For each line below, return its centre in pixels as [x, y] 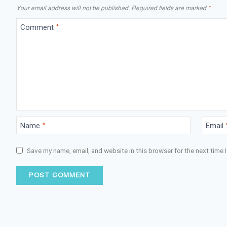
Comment [38, 28]
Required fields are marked [169, 8]
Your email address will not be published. [73, 8]
